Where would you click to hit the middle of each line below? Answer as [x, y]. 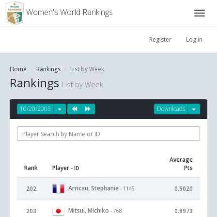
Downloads [171, 109]
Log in [194, 39]
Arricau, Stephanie [93, 188]
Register [160, 39]
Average [181, 160]
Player [62, 168]
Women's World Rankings [69, 12]
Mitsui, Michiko [89, 210]
